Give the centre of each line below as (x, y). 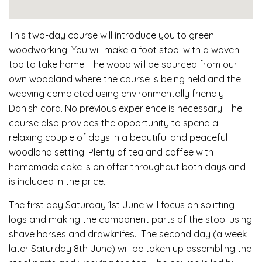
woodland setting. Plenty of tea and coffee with (111, 152)
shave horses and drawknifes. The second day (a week (128, 234)
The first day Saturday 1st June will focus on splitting (122, 204)
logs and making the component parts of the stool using (130, 219)
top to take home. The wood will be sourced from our (123, 64)
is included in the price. (57, 181)
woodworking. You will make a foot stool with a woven (124, 49)
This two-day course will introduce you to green (111, 35)
